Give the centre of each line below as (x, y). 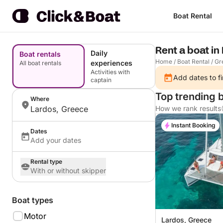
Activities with (110, 72)
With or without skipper (68, 170)
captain (101, 80)
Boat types (33, 200)
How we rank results (188, 108)
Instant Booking (193, 125)
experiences (111, 63)
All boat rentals (40, 63)
